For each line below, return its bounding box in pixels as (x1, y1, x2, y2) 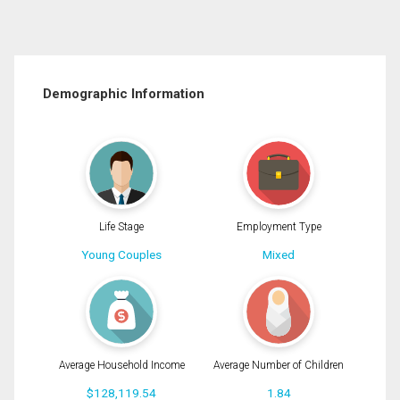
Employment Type (236, 221, 321, 234)
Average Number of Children (213, 358, 344, 371)
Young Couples (81, 247, 162, 262)
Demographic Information (43, 85, 204, 102)
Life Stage (99, 221, 144, 234)
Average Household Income (58, 358, 185, 371)
